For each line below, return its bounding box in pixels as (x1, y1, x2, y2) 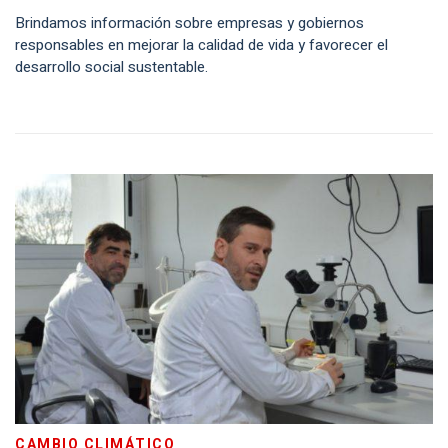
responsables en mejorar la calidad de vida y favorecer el (15, 34, 388, 56)
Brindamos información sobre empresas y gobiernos (15, 12, 364, 34)
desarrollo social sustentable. (15, 56, 208, 78)
